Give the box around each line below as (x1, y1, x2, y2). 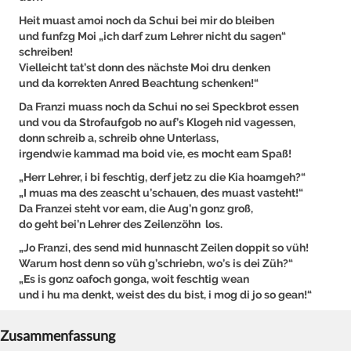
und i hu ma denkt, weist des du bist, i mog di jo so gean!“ (19, 288, 312, 301)
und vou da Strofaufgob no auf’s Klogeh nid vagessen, (19, 115, 295, 128)
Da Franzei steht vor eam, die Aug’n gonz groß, (19, 201, 253, 215)
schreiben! (19, 45, 73, 58)
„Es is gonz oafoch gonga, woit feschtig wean (19, 272, 249, 285)
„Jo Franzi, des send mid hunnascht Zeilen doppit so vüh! (19, 241, 309, 254)
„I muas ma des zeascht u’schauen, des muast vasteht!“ (19, 186, 303, 199)
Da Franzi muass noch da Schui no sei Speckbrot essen (19, 100, 299, 113)
